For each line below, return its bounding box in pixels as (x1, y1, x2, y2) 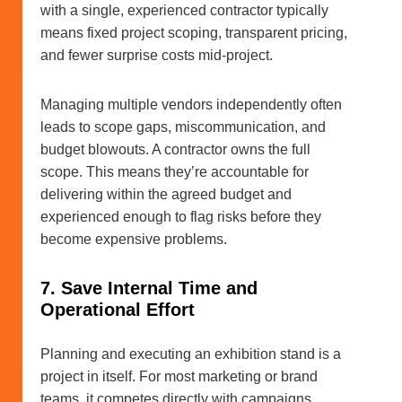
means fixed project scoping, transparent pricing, (40, 25, 347, 41)
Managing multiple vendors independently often (40, 97, 342, 113)
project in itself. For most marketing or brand (40, 369, 318, 385)
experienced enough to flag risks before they (40, 209, 321, 225)
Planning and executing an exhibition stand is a (40, 346, 341, 363)
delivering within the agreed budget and (40, 187, 292, 203)
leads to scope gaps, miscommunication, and (40, 119, 326, 135)
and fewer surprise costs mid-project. (40, 48, 273, 64)
